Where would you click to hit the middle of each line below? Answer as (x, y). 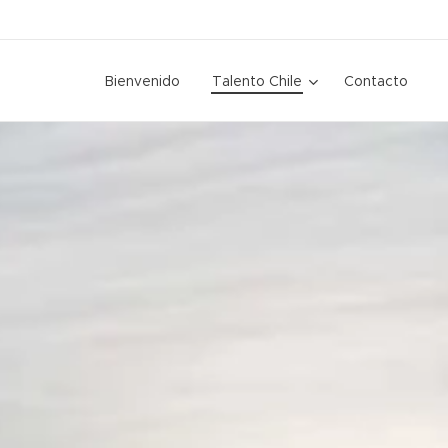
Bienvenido (142, 81)
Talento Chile (257, 81)
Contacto (376, 81)
